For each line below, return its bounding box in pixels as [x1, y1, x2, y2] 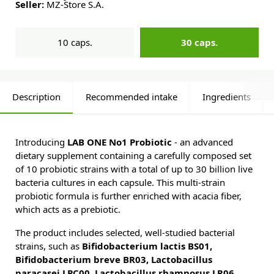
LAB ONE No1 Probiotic [67, 138, 172, 147]
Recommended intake [86, 92, 177, 102]
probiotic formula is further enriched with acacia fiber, [15, 191, 242, 201]
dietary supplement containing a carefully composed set [15, 151, 251, 160]
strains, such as [15, 242, 82, 251]
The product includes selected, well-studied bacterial [15, 228, 235, 237]
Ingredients [202, 92, 251, 102]
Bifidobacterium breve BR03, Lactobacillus [15, 255, 212, 264]
